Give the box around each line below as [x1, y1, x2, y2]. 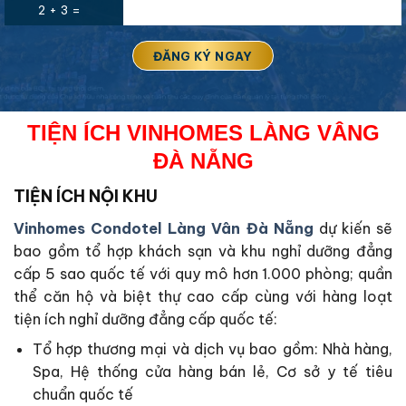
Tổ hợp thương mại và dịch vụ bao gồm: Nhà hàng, [32, 340, 392, 359]
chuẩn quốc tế [32, 385, 133, 404]
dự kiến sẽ [313, 219, 392, 238]
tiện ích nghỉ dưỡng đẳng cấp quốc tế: [14, 310, 277, 329]
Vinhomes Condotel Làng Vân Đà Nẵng [14, 219, 314, 238]
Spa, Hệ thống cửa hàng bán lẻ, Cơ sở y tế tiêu [32, 362, 392, 382]
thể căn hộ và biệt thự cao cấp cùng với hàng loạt [14, 287, 392, 306]
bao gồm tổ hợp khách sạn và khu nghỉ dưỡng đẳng [14, 242, 392, 261]
